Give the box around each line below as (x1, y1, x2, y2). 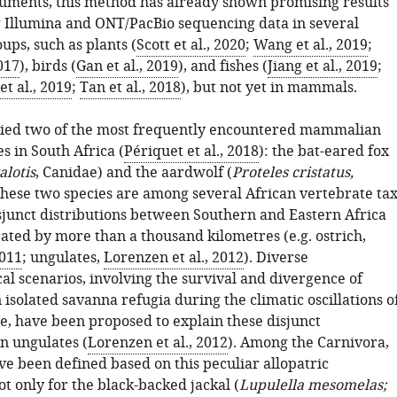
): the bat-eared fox (258, 141, 389, 162)
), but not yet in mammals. (180, 77, 357, 98)
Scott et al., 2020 (136, 35, 245, 56)
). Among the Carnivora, (227, 332, 389, 354)
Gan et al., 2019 (75, 56, 178, 77)
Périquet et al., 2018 (123, 141, 259, 162)
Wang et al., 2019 (253, 35, 368, 56)
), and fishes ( (177, 56, 268, 77)
